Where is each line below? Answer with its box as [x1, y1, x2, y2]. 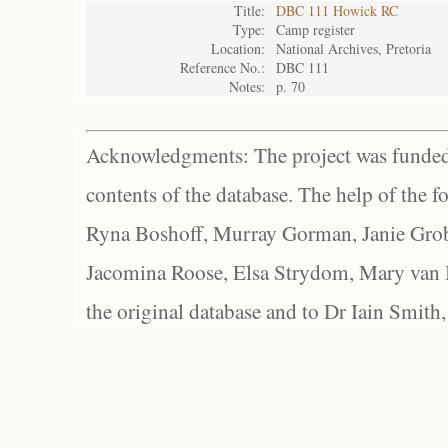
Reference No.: [180, 58, 265, 77]
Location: [211, 39, 265, 58]
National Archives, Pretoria [276, 39, 431, 58]
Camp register [276, 20, 355, 39]
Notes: [229, 77, 265, 96]
